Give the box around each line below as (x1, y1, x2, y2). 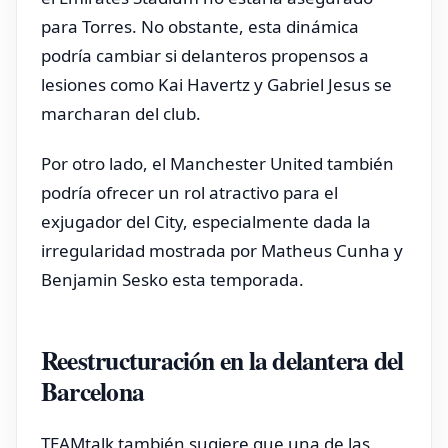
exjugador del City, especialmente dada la (41, 210, 371, 234)
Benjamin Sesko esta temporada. (41, 268, 304, 292)
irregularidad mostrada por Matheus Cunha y (41, 239, 403, 263)
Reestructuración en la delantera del (41, 341, 404, 380)
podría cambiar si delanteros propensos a (41, 43, 369, 67)
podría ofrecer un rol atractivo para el (41, 181, 338, 205)
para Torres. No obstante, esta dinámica (41, 14, 359, 38)
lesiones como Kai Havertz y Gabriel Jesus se (41, 72, 392, 96)
